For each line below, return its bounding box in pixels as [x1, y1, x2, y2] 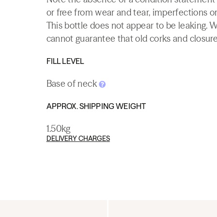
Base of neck [46, 78, 99, 89]
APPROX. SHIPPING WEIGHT [46, 101, 146, 111]
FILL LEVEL [46, 56, 84, 66]
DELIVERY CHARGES [46, 134, 110, 143]
